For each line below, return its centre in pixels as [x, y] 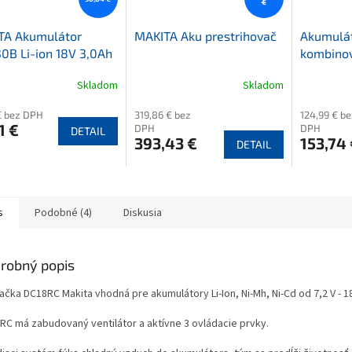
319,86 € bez [162, 115]
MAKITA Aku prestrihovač [205, 36]
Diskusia [143, 213]
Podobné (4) [63, 213]
